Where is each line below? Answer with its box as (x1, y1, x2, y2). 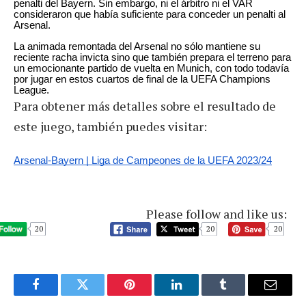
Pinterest (128, 288, 172, 301)
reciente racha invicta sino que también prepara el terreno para (14, 51, 291, 63)
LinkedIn (175, 288, 221, 301)
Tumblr (222, 288, 259, 301)
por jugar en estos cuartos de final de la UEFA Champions (14, 73, 270, 85)
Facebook (34, 288, 83, 301)
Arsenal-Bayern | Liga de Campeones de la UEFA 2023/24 (14, 155, 272, 167)
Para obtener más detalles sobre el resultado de (14, 97, 276, 114)
